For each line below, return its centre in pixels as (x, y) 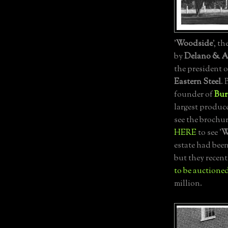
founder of (194, 95)
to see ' (209, 133)
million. (188, 184)
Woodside (194, 44)
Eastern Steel (197, 82)
